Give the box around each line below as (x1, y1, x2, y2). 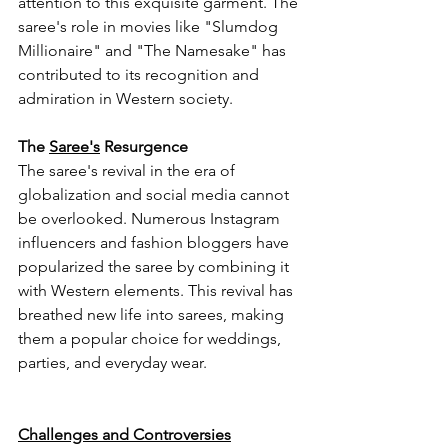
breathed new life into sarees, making (18, 304, 288, 324)
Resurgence (100, 136, 188, 156)
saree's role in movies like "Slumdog (18, 16, 282, 36)
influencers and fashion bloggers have (18, 232, 293, 252)
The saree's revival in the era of (18, 160, 239, 180)
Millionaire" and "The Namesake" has (18, 40, 290, 60)
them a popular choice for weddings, (18, 328, 285, 348)
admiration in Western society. (18, 88, 233, 108)
